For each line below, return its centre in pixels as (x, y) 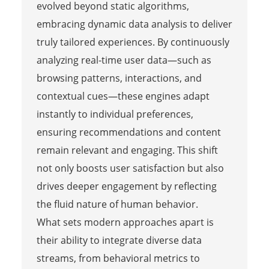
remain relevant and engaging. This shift (127, 150)
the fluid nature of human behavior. (117, 204)
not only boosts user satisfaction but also (130, 168)
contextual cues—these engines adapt (123, 96)
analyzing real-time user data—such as (124, 60)
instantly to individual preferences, (115, 114)
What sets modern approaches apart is (125, 222)
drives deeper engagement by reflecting (126, 186)
